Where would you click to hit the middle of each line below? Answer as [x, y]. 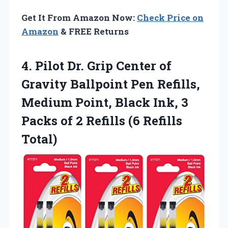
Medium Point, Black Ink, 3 [105, 102]
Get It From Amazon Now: [79, 17]
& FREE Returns [94, 31]
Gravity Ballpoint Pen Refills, [111, 84]
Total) [39, 139]
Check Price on [170, 17]
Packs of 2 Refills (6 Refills [102, 120]
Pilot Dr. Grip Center [96, 65]
